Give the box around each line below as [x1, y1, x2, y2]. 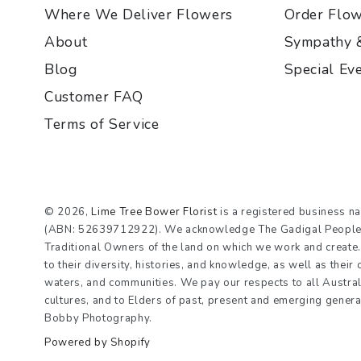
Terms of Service [44, 114, 160, 134]
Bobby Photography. [44, 311, 152, 326]
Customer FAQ [44, 86, 143, 106]
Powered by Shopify [44, 334, 151, 350]
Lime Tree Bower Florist [91, 205, 218, 220]
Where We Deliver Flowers [44, 4, 233, 24]
